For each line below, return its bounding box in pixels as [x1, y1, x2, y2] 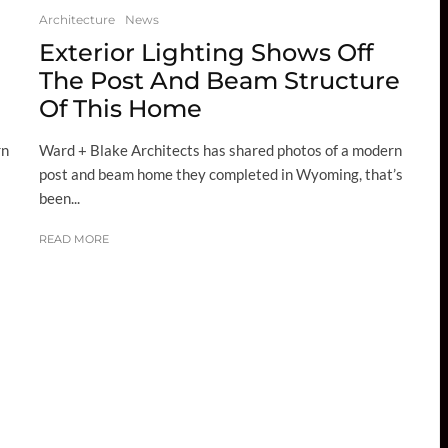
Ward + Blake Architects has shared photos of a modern [39, 141, 402, 160]
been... [39, 189, 80, 208]
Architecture [39, 12, 115, 28]
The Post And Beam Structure [39, 66, 400, 96]
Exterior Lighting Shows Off [39, 38, 373, 68]
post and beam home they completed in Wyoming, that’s [39, 165, 403, 184]
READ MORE [39, 232, 109, 247]
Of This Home [39, 94, 202, 124]
